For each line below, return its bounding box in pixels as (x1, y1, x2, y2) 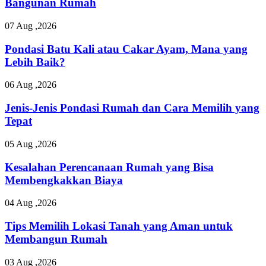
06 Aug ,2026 (5, 80, 56, 90)
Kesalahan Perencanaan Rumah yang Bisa (5, 160, 214, 173)
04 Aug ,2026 (5, 198, 56, 208)
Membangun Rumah (5, 233, 107, 246)
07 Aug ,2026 (5, 21, 56, 31)
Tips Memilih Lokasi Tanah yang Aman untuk (5, 220, 233, 233)
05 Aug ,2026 (5, 138, 56, 149)
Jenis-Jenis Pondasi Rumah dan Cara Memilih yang (5, 102, 259, 115)
